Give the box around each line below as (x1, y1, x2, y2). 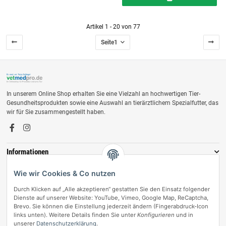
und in (175, 211, 193, 219)
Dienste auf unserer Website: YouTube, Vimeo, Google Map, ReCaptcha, (14, 194, 208, 202)
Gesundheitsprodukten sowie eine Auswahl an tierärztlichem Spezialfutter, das (7, 99, 218, 106)
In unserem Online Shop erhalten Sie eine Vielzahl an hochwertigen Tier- (7, 90, 200, 97)
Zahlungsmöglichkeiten (7, 164, 77, 174)
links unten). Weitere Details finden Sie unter (14, 211, 137, 219)
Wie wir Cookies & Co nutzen (14, 169, 116, 178)
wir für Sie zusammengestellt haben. (7, 108, 105, 116)
